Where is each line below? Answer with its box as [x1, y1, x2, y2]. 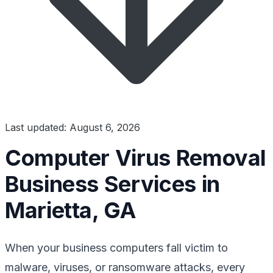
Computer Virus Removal [5, 144, 267, 171]
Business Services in [5, 170, 220, 197]
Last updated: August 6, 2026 [5, 121, 140, 133]
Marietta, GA [5, 196, 136, 224]
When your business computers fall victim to [5, 241, 228, 254]
